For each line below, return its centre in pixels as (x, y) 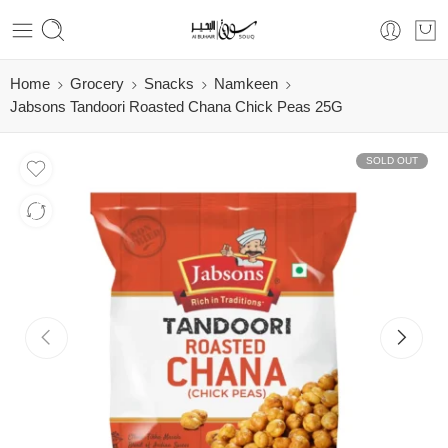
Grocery (97, 84)
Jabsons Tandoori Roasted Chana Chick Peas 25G (176, 107)
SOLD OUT (392, 160)
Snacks (169, 84)
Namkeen (246, 84)
